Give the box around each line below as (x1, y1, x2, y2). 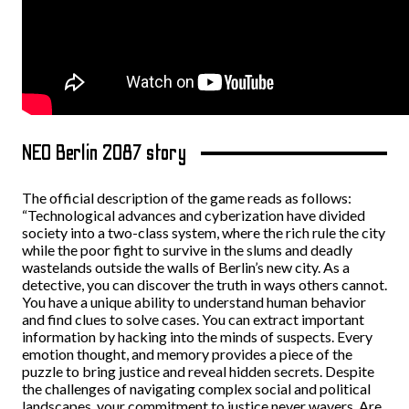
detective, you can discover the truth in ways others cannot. (22, 276, 387, 293)
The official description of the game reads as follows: (22, 189, 351, 206)
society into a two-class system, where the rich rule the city (22, 224, 385, 241)
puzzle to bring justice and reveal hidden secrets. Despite (22, 362, 374, 380)
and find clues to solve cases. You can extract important (22, 310, 364, 328)
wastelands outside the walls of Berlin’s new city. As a (22, 258, 350, 276)
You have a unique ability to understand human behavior (22, 293, 366, 310)
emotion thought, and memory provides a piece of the (22, 345, 352, 362)
